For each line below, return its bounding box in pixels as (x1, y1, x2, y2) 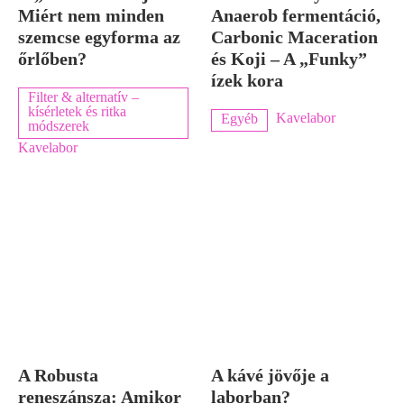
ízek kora (211, 69, 283, 90)
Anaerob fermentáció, (211, 5, 381, 25)
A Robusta (18, 364, 98, 385)
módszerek (28, 117, 89, 133)
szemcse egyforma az (18, 26, 180, 47)
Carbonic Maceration (211, 26, 378, 47)
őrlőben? (18, 48, 87, 69)
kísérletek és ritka (28, 103, 126, 119)
